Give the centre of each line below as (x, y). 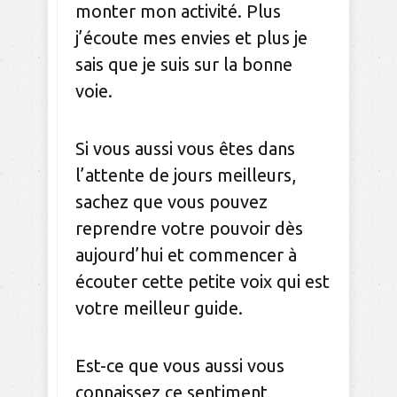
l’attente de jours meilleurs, (186, 175)
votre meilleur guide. (161, 308)
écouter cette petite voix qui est (202, 282)
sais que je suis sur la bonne (184, 65)
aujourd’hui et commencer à (186, 255)
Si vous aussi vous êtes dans (185, 149)
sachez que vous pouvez (171, 202)
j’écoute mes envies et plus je (191, 38)
